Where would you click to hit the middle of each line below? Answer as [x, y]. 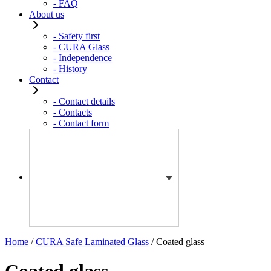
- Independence [83, 57]
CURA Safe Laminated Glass [92, 241]
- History [70, 68]
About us [47, 14]
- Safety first [77, 36]
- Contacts [73, 112]
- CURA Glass [81, 47]
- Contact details [84, 101]
